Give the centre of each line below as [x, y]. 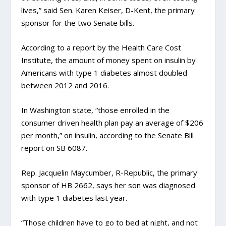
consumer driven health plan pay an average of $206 [112, 123]
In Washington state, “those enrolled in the [96, 110]
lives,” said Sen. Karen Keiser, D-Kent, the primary [108, 10]
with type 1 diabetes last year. [74, 198]
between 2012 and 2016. [65, 85]
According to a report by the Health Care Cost [101, 47]
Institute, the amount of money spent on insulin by [109, 60]
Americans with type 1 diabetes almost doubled [104, 73]
